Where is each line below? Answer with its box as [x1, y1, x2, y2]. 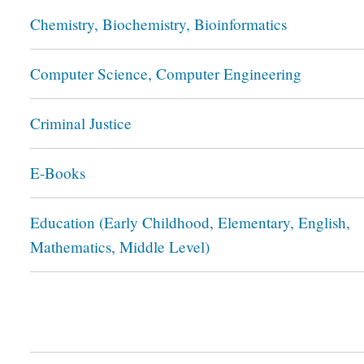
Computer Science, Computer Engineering [30, 63, 301, 84]
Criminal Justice [30, 113, 132, 133]
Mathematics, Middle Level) [30, 236, 210, 257]
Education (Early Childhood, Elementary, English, [30, 212, 350, 232]
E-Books [30, 162, 85, 183]
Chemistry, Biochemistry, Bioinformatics [30, 14, 287, 34]
